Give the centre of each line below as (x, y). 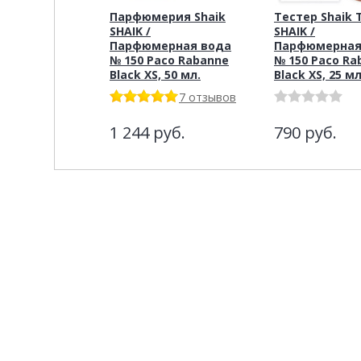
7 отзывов (207, 97)
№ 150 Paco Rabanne (169, 60)
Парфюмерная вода (170, 45)
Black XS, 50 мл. (155, 74)
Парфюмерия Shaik (168, 16)
